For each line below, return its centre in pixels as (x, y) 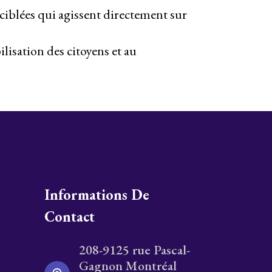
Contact (70, 217)
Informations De (97, 195)
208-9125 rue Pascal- (134, 250)
